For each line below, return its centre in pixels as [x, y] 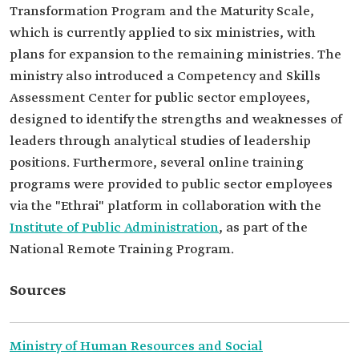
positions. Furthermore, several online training [157, 163]
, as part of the [263, 228]
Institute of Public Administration [114, 228]
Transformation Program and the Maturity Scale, [162, 12]
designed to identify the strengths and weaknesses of [176, 120]
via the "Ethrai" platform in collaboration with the [165, 206]
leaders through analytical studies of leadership [160, 141]
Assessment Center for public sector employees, [160, 98]
